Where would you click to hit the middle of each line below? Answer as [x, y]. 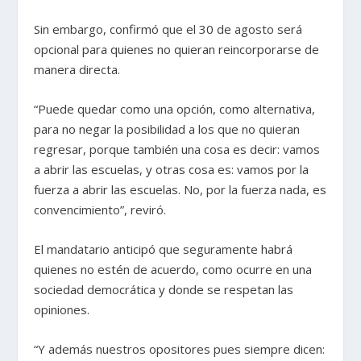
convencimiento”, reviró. [100, 210]
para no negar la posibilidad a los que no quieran [167, 129]
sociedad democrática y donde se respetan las [164, 290]
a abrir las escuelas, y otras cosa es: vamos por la [172, 170]
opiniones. [62, 310]
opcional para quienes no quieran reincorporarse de [177, 50]
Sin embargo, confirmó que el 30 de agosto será [168, 29]
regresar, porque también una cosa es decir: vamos [177, 149]
